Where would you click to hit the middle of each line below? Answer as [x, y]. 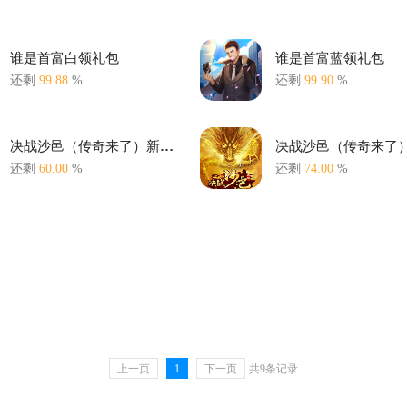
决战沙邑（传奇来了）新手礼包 [166, 146]
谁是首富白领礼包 [64, 58]
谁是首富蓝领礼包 [329, 58]
